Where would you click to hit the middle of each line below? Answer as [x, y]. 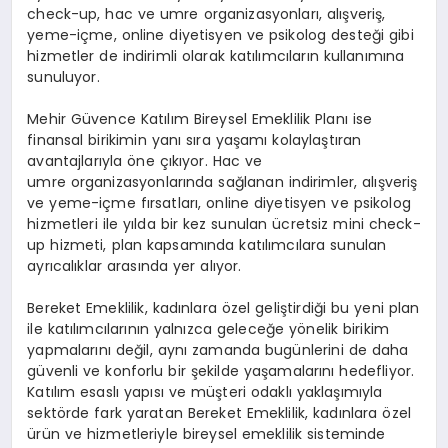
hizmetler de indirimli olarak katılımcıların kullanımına [216, 55]
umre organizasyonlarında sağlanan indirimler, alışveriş [222, 181]
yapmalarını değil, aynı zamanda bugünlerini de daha [218, 349]
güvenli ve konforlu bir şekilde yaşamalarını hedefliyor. [221, 370]
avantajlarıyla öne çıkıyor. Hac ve [145, 160]
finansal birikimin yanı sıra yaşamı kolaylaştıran [194, 139]
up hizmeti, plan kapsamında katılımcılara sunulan [207, 244]
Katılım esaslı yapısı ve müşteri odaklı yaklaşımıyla [205, 391]
